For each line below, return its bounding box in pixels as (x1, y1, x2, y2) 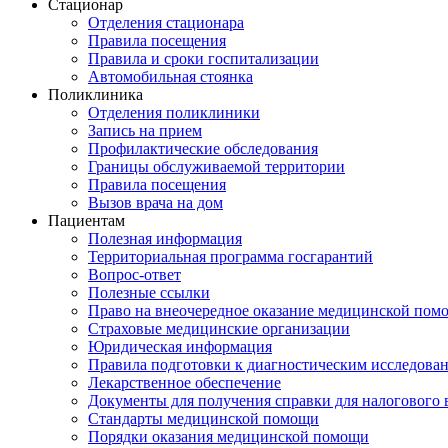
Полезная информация (88, 230, 242, 247)
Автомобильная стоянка (88, 68, 253, 85)
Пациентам (48, 212, 125, 229)
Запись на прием (88, 122, 202, 139)
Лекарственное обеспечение (88, 374, 281, 391)
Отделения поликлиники (88, 104, 260, 121)
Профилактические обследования (88, 140, 318, 157)
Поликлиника (48, 86, 143, 103)
